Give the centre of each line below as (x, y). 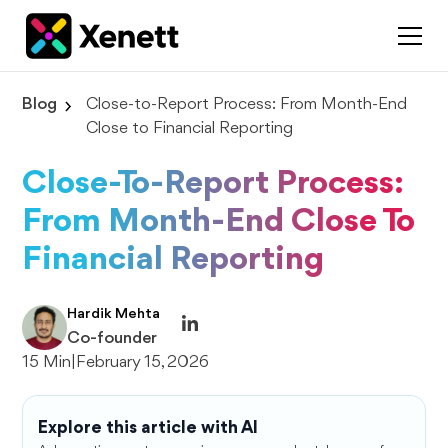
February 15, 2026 (143, 362)
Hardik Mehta (114, 314)
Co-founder (112, 338)
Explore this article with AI (148, 428)
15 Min (47, 362)
